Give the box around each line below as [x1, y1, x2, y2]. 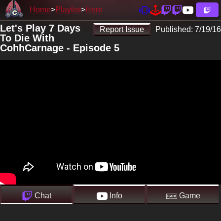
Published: [155, 25, 195, 34]
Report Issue [100, 25, 144, 34]
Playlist [55, 5, 81, 14]
